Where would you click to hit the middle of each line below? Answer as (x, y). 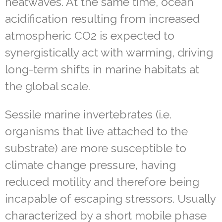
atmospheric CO (48, 35)
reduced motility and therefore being (102, 181)
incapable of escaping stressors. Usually (110, 198)
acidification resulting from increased (102, 18)
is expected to (136, 35)
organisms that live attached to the (96, 131)
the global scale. (49, 86)
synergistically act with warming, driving (109, 52)
